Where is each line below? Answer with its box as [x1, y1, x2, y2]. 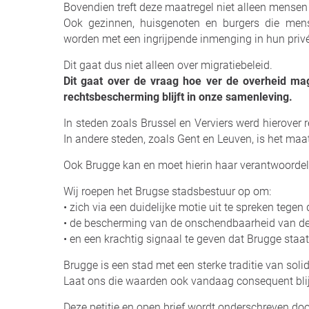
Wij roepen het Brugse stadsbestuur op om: [63, 185, 271, 198]
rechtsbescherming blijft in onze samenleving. [63, 90, 292, 103]
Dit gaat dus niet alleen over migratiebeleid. [63, 59, 272, 72]
